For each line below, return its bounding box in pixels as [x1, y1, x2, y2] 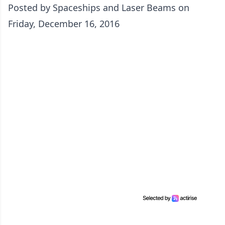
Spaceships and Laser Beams [53, 2, 176, 14]
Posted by [8, 2, 53, 14]
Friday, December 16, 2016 [8, 18, 120, 30]
